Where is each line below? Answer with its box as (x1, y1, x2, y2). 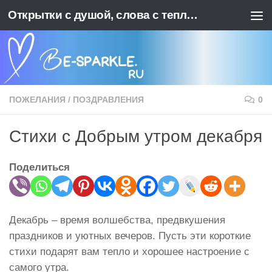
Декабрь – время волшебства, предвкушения (9, 214, 225, 226)
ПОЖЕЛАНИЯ (9, 95, 66, 105)
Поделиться (9, 161, 70, 174)
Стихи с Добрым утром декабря (9, 127, 262, 146)
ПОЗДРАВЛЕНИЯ (73, 95, 144, 105)
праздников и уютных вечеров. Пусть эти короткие (9, 230, 251, 242)
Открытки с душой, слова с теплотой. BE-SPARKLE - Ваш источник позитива (186, 8, 198, 21)
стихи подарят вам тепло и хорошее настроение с (9, 246, 250, 258)
